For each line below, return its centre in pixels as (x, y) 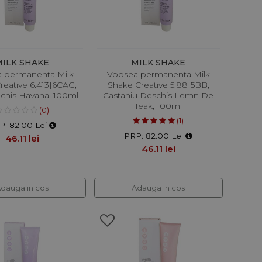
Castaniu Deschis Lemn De (158, 96)
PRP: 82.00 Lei (155, 136)
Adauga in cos (158, 188)
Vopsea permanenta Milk (158, 75)
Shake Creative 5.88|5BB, (158, 85)
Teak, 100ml (158, 106)
